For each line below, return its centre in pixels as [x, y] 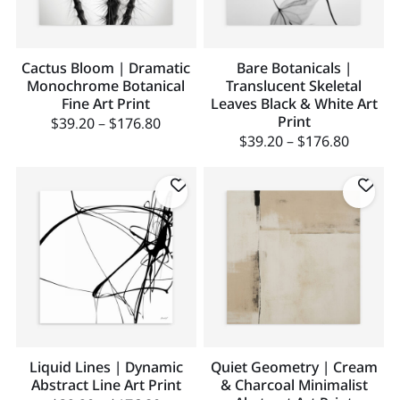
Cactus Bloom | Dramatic [106, 68]
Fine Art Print [106, 104]
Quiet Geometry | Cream [294, 367]
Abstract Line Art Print [106, 384]
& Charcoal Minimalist [294, 384]
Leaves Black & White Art [294, 104]
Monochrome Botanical [106, 86]
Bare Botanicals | [294, 68]
